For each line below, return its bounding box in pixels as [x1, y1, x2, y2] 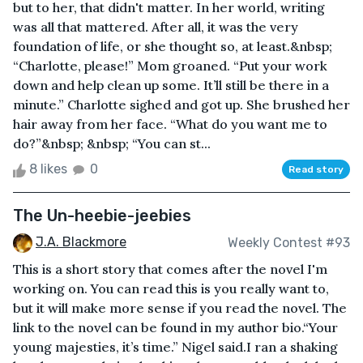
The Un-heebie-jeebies [13, 206, 191, 226]
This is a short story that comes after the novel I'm [13, 261, 327, 278]
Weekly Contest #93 [228, 234, 350, 250]
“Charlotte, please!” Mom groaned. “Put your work [13, 58, 327, 75]
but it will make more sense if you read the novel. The [13, 300, 347, 317]
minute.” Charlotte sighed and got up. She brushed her [13, 96, 350, 113]
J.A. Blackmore [36, 234, 126, 250]
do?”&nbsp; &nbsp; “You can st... [13, 135, 211, 152]
